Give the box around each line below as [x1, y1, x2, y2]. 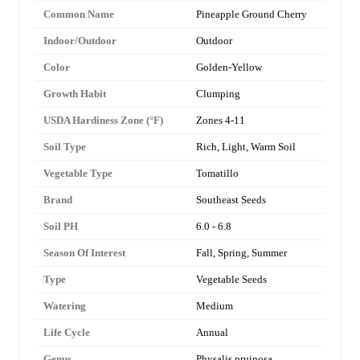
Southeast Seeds [196, 193, 266, 206]
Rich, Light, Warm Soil [196, 140, 296, 153]
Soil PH [43, 219, 78, 232]
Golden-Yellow [196, 60, 262, 73]
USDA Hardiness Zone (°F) [43, 113, 163, 126]
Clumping [196, 87, 240, 100]
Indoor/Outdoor [43, 34, 117, 47]
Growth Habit [43, 87, 106, 100]
